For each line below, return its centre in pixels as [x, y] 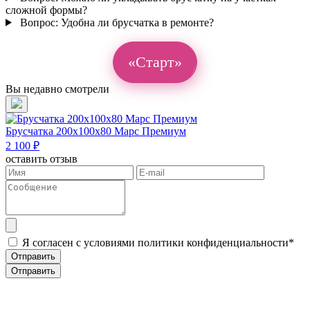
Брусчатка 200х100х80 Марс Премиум [96, 131]
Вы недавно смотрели [57, 89]
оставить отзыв [42, 158]
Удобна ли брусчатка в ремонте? [136, 22]
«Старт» [155, 62]
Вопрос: [39, 22]
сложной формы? [46, 10]
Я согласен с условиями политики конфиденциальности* [158, 242]
